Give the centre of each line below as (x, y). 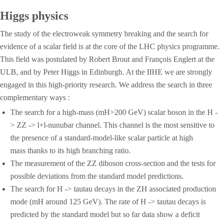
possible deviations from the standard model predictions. (97, 176)
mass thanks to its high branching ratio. (70, 151)
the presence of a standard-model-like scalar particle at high (101, 138)
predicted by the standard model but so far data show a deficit (105, 214)
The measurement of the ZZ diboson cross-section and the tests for (113, 163)
